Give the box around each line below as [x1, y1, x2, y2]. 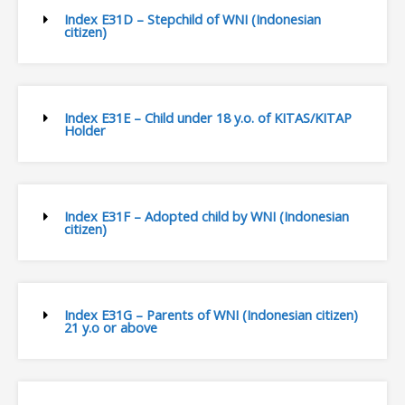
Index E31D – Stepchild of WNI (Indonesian [63, 10, 321, 29]
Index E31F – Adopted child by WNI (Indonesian [63, 207, 349, 226]
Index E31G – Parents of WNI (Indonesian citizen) [63, 306, 358, 325]
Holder [63, 121, 106, 140]
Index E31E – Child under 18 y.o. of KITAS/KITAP [63, 108, 352, 127]
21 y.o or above [63, 318, 157, 337]
